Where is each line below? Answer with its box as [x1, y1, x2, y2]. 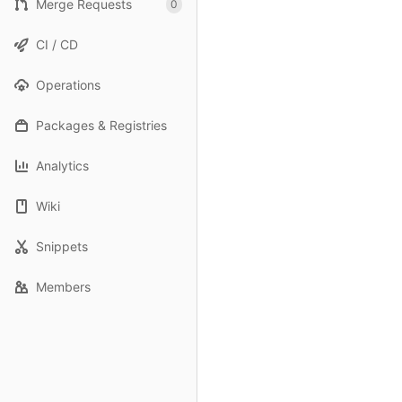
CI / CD [36, 37, 78, 52]
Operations [36, 77, 100, 92]
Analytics [36, 158, 89, 173]
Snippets [36, 239, 88, 254]
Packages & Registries [36, 118, 167, 133]
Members [36, 279, 91, 294]
